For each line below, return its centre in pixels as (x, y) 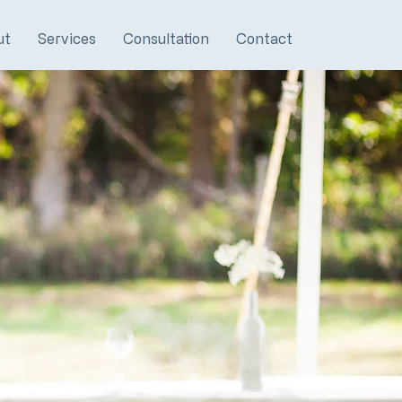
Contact (264, 39)
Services (66, 39)
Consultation (166, 39)
